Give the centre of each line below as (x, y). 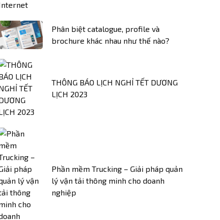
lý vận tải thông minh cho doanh (108, 180)
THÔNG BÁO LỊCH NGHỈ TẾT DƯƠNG (115, 82)
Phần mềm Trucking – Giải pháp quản (117, 169)
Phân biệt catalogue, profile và (106, 28)
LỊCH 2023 (69, 94)
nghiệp (64, 192)
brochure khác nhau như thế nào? (110, 40)
